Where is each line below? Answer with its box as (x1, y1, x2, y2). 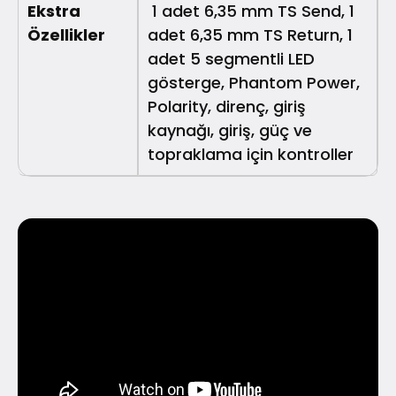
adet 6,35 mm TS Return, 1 (148, 23, 353, 46)
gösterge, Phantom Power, (148, 71, 360, 94)
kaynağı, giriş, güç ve (148, 118, 312, 141)
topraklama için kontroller (148, 142, 354, 165)
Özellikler (27, 23, 105, 46)
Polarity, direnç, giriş (148, 95, 306, 118)
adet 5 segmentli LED (148, 47, 315, 70)
